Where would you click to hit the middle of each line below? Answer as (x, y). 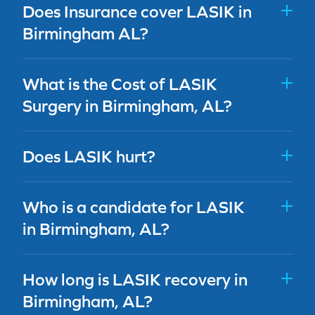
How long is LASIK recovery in (135, 279)
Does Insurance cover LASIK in (137, 12)
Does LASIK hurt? (89, 156)
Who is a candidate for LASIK (134, 207)
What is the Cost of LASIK (120, 84)
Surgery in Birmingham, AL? (127, 106)
